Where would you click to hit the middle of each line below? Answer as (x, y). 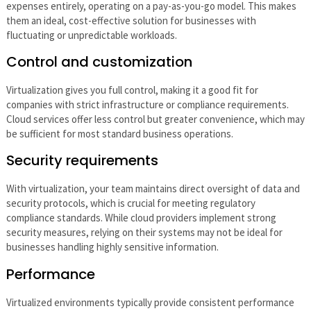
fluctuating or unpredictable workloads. (91, 35)
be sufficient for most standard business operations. (119, 133)
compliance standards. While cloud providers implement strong (141, 218)
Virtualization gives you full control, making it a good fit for (132, 90)
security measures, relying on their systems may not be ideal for (144, 233)
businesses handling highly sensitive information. (112, 247)
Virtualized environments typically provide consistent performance (150, 302)
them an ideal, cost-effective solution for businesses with (131, 20)
